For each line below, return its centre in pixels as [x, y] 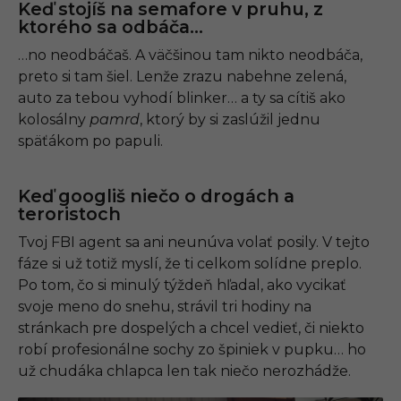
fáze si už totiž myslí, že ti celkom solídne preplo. [190, 264]
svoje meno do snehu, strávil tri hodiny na [165, 307]
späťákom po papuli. [90, 141]
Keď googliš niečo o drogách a [156, 196]
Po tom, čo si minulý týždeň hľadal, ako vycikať [182, 286]
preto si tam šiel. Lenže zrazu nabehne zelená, [182, 77]
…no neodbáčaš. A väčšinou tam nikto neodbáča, [190, 55]
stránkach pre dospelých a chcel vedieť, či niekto [191, 328]
